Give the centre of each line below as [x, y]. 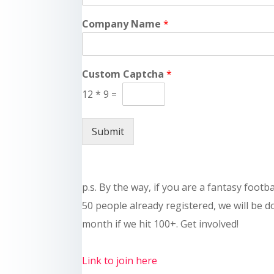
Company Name [123, 24]
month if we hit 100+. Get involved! [161, 224]
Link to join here [120, 261]
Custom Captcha [124, 74]
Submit [108, 132]
